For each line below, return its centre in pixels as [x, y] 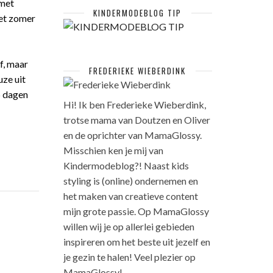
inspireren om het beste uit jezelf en [136, 242]
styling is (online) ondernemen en [130, 181]
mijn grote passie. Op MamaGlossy [136, 211]
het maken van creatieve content [130, 196]
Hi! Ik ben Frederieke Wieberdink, [134, 105]
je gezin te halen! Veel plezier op [129, 257]
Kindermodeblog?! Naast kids [126, 165]
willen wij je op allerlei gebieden [129, 226]
